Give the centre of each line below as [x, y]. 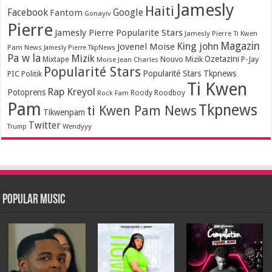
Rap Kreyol [72, 91]
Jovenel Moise [146, 46]
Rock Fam [113, 93]
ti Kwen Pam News [142, 110]
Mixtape [56, 59]
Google [128, 12]
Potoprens [27, 92]
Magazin [240, 46]
